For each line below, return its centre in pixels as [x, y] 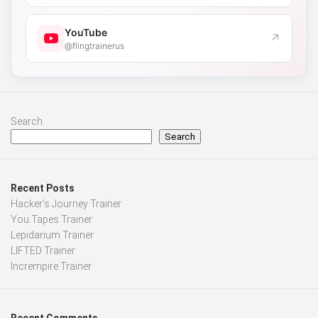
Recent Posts [43, 188]
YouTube [86, 32]
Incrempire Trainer [51, 266]
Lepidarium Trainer [52, 235]
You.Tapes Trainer [51, 219]
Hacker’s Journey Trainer [66, 204]
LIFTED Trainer [43, 251]
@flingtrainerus [94, 45]
